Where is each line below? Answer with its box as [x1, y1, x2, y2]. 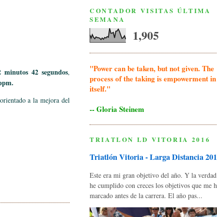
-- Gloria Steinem [90, 104, 144, 115]
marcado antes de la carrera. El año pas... [90, 191, 202, 201]
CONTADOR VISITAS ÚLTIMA [90, 5, 211, 15]
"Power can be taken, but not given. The [90, 63, 214, 74]
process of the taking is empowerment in [90, 73, 216, 84]
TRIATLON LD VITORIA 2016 [90, 135, 211, 144]
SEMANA [90, 14, 125, 24]
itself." [90, 83, 110, 94]
